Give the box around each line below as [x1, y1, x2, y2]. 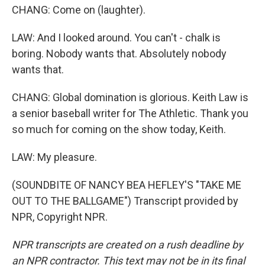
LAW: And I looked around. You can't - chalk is [12, 31, 221, 44]
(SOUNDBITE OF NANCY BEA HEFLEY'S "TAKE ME [12, 179, 241, 191]
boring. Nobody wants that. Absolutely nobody [12, 47, 227, 60]
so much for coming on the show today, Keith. [12, 123, 226, 135]
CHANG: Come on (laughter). [12, 4, 146, 16]
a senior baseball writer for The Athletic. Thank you [12, 107, 248, 119]
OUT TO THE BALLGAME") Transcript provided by [12, 195, 238, 207]
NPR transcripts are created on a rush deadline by [12, 238, 243, 251]
